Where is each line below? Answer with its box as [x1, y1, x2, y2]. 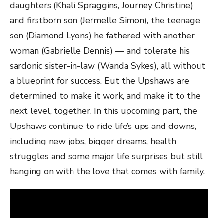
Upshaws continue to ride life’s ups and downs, [10, 120, 196, 132]
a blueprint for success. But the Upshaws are [10, 74, 189, 87]
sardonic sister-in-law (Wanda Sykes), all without [10, 59, 205, 72]
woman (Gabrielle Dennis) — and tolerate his [10, 44, 190, 56]
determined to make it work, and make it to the [10, 90, 200, 102]
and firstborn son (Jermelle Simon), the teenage [10, 14, 200, 26]
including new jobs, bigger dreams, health [10, 135, 176, 147]
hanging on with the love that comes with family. [10, 165, 205, 177]
